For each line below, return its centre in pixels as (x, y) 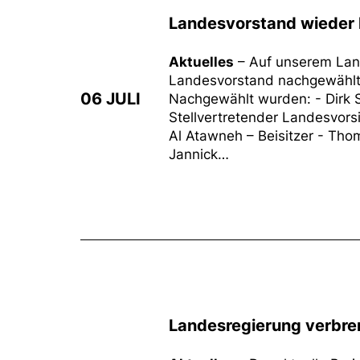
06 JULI (110, 99)
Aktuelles (201, 62)
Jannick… (199, 154)
